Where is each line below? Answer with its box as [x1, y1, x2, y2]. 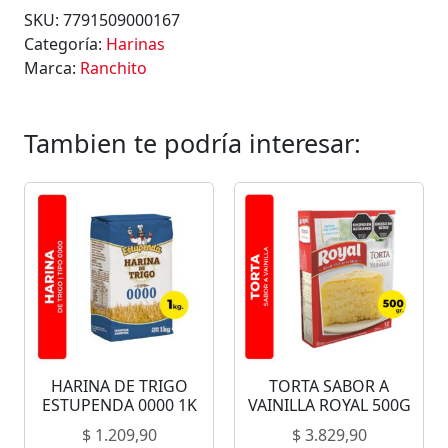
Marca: [24, 57, 80, 80]
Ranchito [80, 57, 147, 80]
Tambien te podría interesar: [24, 126, 361, 161]
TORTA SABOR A [269, 375, 389, 398]
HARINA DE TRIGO [50, 375, 188, 398]
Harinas [106, 33, 165, 56]
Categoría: [24, 33, 106, 56]
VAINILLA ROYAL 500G [247, 394, 411, 417]
